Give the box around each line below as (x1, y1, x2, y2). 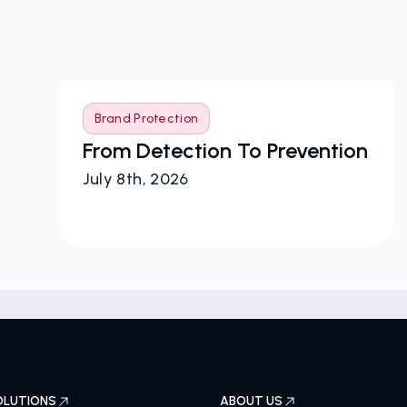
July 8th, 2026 (82, 184, 189, 203)
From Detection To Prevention (82, 152, 368, 178)
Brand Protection (94, 125, 199, 141)
